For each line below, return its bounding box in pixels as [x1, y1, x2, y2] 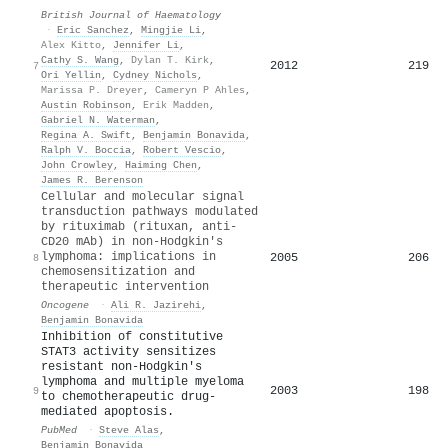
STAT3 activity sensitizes [41, 344, 216, 359]
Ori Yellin [41, 68, 101, 81]
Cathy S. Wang [41, 53, 119, 66]
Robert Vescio [143, 143, 221, 156]
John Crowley [41, 158, 113, 171]
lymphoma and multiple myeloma [41, 374, 244, 389]
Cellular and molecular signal [41, 189, 244, 204]
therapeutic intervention [41, 279, 209, 294]
